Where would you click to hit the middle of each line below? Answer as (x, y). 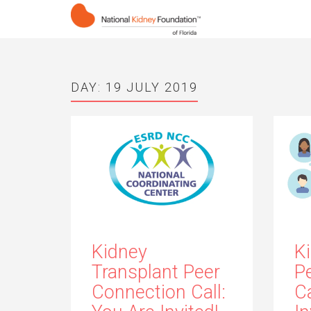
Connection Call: (159, 292)
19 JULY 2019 (152, 87)
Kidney (119, 252)
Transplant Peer (156, 272)
